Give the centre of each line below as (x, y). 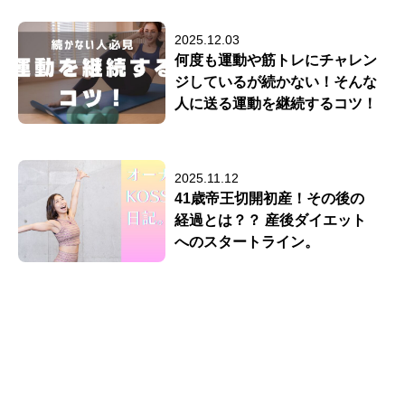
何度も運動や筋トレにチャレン (276, 60)
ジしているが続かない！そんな (276, 81)
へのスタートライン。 (247, 241)
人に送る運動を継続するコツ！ (276, 103)
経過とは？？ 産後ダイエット (271, 220)
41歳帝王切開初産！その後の (270, 198)
